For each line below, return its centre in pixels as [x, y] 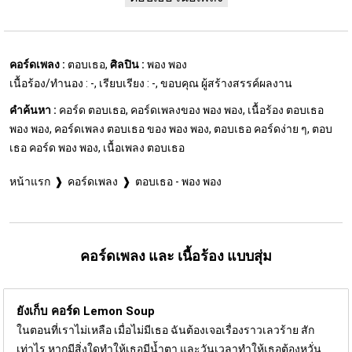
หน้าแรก [30, 181]
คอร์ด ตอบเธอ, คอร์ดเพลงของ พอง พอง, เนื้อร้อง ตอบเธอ [190, 110]
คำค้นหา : [33, 110]
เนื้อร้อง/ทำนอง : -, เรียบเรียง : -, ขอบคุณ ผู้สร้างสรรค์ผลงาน [151, 83]
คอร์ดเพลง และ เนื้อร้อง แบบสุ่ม [176, 255]
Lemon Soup [119, 311]
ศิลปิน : [127, 64]
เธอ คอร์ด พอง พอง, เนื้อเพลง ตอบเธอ [97, 147]
